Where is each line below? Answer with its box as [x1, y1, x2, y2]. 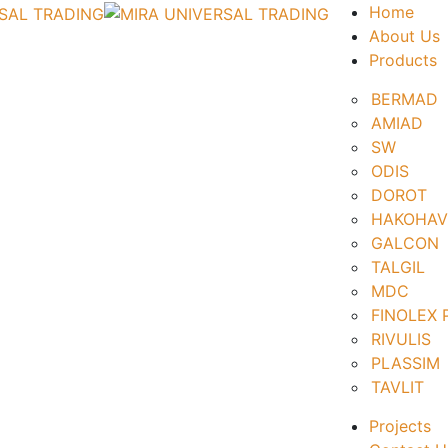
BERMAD [371, 89, 438, 109]
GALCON [371, 233, 439, 253]
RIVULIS [371, 329, 431, 349]
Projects [369, 416, 431, 436]
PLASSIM [371, 353, 440, 373]
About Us [369, 26, 440, 46]
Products [369, 50, 437, 70]
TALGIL [371, 257, 425, 277]
